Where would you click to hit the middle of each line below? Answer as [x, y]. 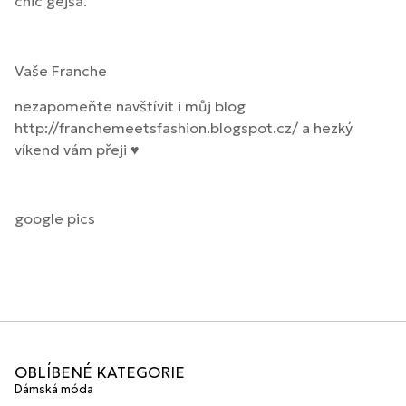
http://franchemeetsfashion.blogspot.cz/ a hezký [184, 127]
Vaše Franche [61, 71]
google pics [55, 219]
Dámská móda [54, 390]
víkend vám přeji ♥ [77, 149]
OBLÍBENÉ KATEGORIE [100, 373]
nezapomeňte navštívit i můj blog [130, 106]
